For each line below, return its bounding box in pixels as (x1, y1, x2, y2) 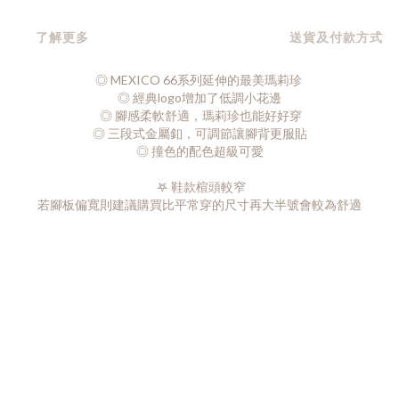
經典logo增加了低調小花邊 (130, 90, 281, 105)
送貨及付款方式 (289, 29, 384, 45)
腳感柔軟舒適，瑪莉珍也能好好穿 (115, 108, 302, 123)
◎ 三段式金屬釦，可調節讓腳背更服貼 (92, 126, 307, 141)
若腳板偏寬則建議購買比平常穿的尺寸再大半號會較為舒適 (37, 197, 362, 212)
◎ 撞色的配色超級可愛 (135, 143, 264, 159)
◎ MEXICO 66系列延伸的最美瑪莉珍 (94, 72, 305, 87)
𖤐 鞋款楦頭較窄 (153, 179, 246, 194)
